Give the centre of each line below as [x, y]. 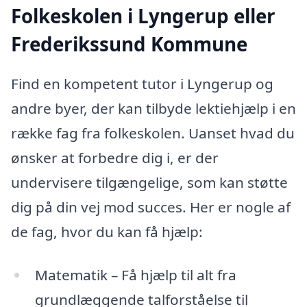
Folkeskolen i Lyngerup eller [143, 16]
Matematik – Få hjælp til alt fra [135, 275]
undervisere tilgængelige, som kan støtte [149, 182]
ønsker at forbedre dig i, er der [115, 157]
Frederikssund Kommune [129, 44]
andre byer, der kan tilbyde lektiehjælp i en [153, 108]
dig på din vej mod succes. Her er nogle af [151, 207]
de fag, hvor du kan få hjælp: [107, 231]
